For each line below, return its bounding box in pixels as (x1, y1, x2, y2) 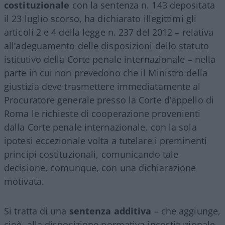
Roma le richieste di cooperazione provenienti (4, 107, 201, 120)
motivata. (4, 175, 44, 187)
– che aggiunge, (151, 204, 221, 217)
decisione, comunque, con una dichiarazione (4, 161, 196, 174)
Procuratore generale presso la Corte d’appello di (4, 93, 214, 106)
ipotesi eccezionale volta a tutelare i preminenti (4, 134, 207, 147)
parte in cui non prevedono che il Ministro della (4, 66, 207, 79)
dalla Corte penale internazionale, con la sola (4, 121, 197, 133)
